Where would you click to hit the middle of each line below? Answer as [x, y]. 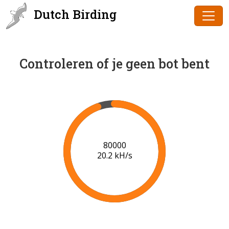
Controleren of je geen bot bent [114, 64]
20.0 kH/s [114, 156]
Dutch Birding [74, 14]
